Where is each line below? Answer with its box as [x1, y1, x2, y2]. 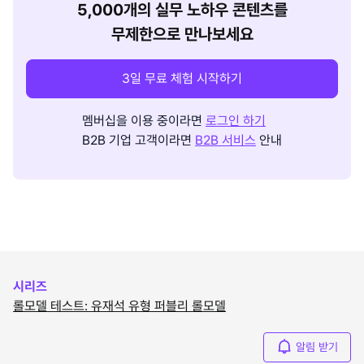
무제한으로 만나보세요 [110, 24, 253, 44]
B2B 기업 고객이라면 [82, 132, 192, 148]
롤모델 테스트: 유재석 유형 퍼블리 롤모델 [13, 297, 226, 314]
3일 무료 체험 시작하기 [122, 70, 242, 86]
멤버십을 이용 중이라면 [82, 112, 202, 128]
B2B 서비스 [195, 132, 256, 148]
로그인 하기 [206, 112, 266, 128]
